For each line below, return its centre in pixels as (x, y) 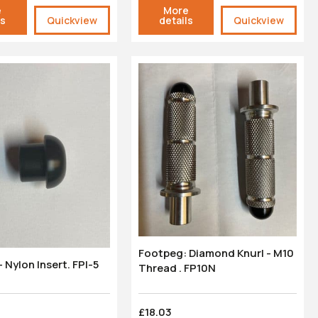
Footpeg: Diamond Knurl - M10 (163, 253)
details (176, 20)
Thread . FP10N (177, 268)
